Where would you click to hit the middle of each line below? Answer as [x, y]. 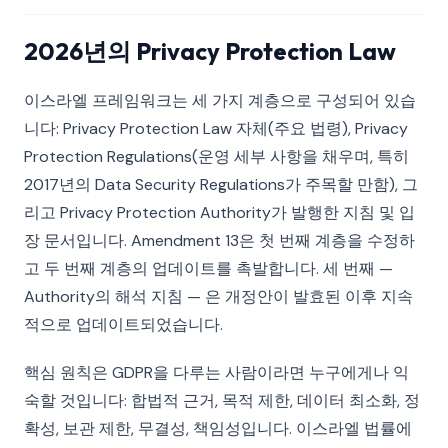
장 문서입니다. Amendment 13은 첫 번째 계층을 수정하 [219, 240]
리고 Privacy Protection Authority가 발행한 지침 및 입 [219, 212]
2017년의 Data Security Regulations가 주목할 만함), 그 [221, 184]
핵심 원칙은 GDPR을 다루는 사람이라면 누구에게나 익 [216, 372]
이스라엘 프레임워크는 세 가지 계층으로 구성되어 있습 [220, 100]
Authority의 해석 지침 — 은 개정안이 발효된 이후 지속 [218, 296]
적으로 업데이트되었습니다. [123, 324]
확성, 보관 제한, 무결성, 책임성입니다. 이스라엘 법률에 [218, 428]
